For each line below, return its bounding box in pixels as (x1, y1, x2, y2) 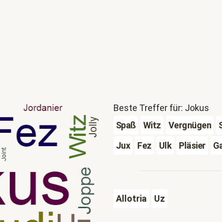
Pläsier (179, 140, 206, 151)
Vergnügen (168, 120, 212, 130)
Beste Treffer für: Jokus (113, 103, 209, 113)
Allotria (115, 193, 147, 204)
